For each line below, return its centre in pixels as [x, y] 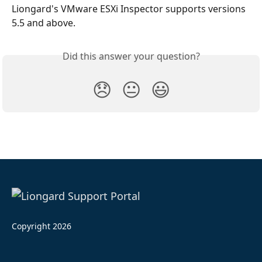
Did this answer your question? [131, 56]
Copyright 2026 [42, 226]
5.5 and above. [44, 23]
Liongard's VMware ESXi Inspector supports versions [130, 9]
